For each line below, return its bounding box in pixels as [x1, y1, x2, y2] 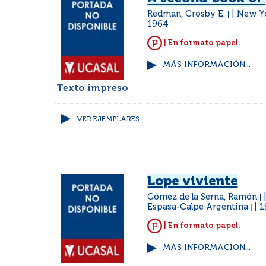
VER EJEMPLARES [77, 116, 140, 123]
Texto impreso [56, 84, 129, 93]
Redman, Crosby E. [147, 10, 228, 18]
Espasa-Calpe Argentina [147, 203, 249, 211]
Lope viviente [147, 175, 238, 188]
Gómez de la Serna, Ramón [147, 193, 260, 201]
